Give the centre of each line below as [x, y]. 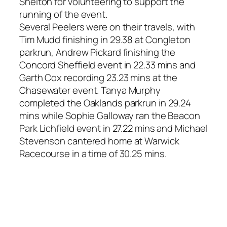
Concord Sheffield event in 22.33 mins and [107, 65]
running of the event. [63, 14]
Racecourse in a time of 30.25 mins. [93, 153]
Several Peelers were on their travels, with [107, 27]
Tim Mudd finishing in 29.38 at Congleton [105, 39]
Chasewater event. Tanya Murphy [90, 90]
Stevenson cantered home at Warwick [99, 141]
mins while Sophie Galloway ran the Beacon [110, 115]
